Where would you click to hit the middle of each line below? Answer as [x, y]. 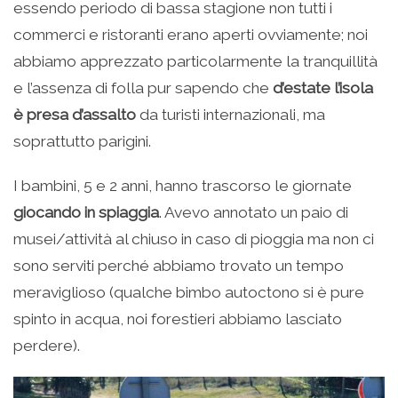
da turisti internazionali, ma [231, 114]
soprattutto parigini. [82, 141]
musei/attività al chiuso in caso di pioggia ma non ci [194, 239]
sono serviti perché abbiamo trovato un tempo [179, 265]
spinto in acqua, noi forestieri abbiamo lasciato [178, 318]
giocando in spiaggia [86, 212]
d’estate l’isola [323, 88]
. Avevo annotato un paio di [254, 212]
